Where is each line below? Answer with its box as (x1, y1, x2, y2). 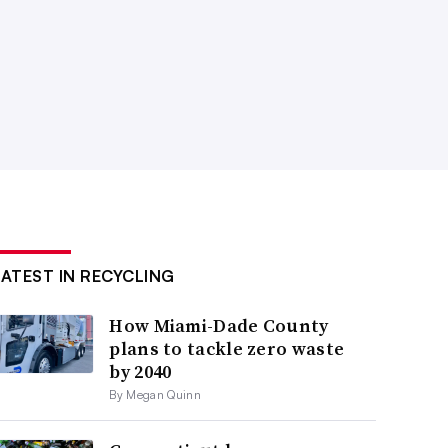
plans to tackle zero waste (109, 336, 345, 362)
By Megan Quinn (109, 387, 201, 403)
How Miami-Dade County (109, 313, 329, 339)
